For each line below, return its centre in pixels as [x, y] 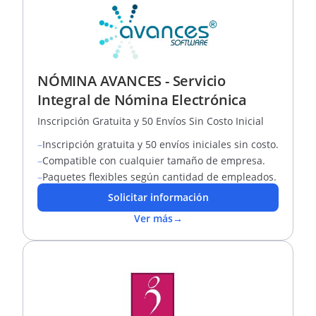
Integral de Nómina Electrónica [142, 100]
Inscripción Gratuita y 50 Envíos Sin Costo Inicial [151, 121]
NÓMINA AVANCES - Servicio [132, 81]
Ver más [153, 218]
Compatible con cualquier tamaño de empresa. [154, 160]
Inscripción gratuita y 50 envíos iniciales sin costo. [160, 144]
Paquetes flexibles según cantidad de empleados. [159, 177]
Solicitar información [158, 197]
